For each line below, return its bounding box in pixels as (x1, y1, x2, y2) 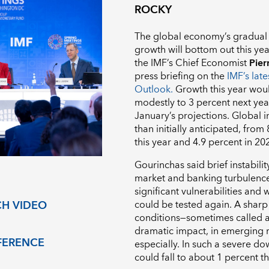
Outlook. (134, 81, 173, 98)
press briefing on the (134, 68, 227, 85)
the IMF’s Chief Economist (134, 55, 249, 72)
